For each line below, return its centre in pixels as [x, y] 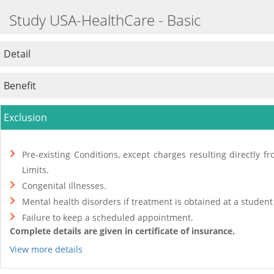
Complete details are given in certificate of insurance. [122, 231]
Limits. [35, 170]
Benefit [20, 86]
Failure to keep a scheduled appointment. [108, 217]
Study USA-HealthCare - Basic [105, 20]
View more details [46, 249]
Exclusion [25, 117]
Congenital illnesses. [64, 186]
